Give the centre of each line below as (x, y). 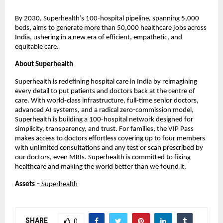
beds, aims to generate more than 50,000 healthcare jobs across (111, 28)
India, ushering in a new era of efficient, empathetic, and (99, 37)
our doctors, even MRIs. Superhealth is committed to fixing (103, 157)
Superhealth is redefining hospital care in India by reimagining (106, 82)
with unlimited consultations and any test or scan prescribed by (109, 148)
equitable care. (38, 47)
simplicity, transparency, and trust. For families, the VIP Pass (104, 129)
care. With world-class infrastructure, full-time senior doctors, (107, 101)
